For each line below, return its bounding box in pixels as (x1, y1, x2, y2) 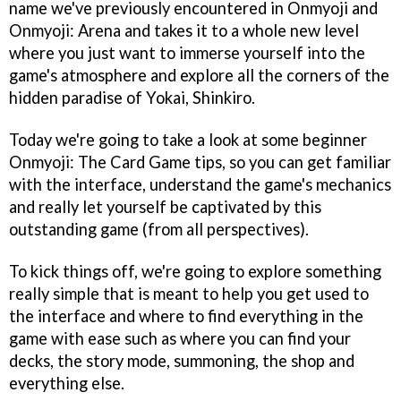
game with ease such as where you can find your (9, 328, 351, 348)
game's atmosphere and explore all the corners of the (9, 64, 389, 85)
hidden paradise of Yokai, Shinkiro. (9, 87, 255, 107)
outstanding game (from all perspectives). (9, 218, 309, 239)
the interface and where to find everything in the (9, 305, 363, 326)
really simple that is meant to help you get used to (9, 283, 369, 303)
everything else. (9, 372, 124, 393)
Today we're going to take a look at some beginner (9, 129, 367, 149)
